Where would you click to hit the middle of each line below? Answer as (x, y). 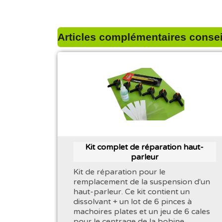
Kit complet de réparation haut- (145, 147)
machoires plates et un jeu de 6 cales (142, 211)
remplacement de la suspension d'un (142, 182)
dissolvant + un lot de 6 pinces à (133, 201)
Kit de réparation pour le (119, 172)
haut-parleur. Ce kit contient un (132, 192)
